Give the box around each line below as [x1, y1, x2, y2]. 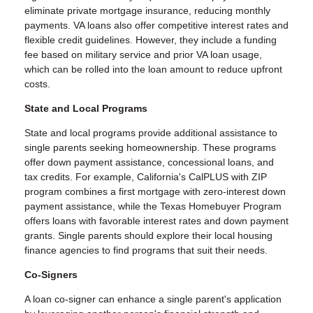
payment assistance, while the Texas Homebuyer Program [24, 201, 282, 212]
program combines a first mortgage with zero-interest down [24, 186, 286, 198]
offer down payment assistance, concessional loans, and [24, 156, 274, 168]
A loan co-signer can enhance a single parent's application [24, 293, 282, 305]
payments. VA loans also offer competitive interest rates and [24, 20, 289, 31]
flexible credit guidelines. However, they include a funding [24, 34, 277, 46]
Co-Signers [24, 269, 78, 281]
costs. [24, 78, 50, 90]
